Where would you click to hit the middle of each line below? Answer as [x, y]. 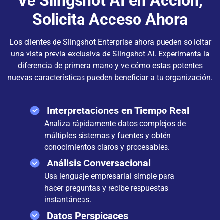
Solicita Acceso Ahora [110, 19]
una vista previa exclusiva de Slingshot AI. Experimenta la [110, 54]
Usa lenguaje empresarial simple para [109, 176]
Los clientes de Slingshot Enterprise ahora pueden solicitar [110, 42]
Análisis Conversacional [99, 163]
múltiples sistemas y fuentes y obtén [108, 135]
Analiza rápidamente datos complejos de [115, 123]
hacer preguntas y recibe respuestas [106, 188]
